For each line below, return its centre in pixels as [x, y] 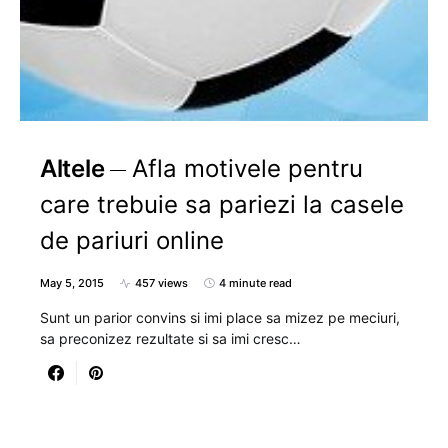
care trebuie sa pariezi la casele [222, 205]
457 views [161, 283]
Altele [72, 169]
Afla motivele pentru [248, 169]
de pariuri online [132, 241]
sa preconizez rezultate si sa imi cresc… [170, 339]
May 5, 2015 [72, 283]
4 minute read [255, 283]
